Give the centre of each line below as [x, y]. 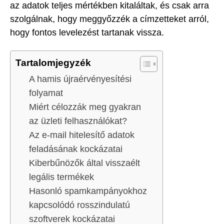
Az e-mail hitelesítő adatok [82, 135]
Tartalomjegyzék [53, 62]
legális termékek [61, 177]
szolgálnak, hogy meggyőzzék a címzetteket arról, [109, 19]
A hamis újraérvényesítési [80, 79]
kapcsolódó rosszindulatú [79, 205]
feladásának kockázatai [76, 149]
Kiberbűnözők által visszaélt [84, 163]
